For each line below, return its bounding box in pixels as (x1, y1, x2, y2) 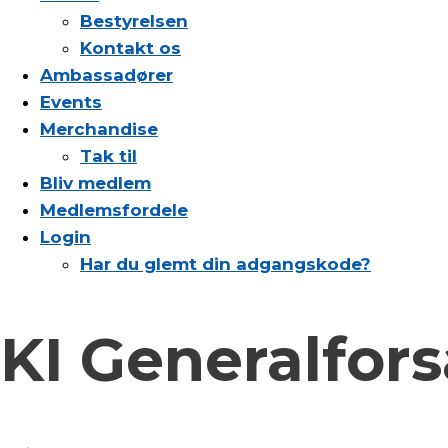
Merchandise (40, 119, 158, 139)
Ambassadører (40, 65, 173, 85)
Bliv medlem (40, 173, 151, 193)
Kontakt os (80, 38, 181, 58)
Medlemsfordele (40, 200, 188, 220)
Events (40, 92, 102, 112)
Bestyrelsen (80, 11, 188, 31)
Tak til (80, 146, 137, 166)
